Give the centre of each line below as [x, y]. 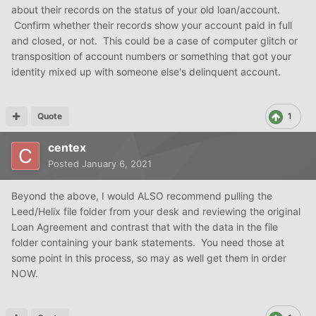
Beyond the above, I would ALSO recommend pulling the [142, 195]
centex [67, 147]
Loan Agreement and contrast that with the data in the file [145, 226]
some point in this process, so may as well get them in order [149, 257]
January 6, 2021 [117, 163]
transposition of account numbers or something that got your [151, 56]
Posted [65, 163]
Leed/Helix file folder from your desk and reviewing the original [156, 211]
